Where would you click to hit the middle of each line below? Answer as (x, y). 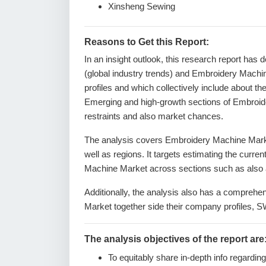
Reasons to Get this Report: (147, 42)
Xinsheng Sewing (142, 6)
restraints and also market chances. (154, 116)
